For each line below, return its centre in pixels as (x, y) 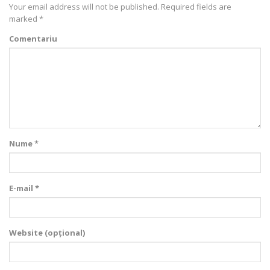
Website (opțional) (47, 232)
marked (24, 18)
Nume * (24, 143)
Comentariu (33, 38)
